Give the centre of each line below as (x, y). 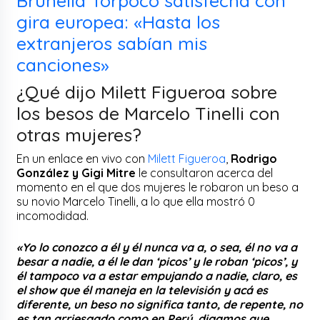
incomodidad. (54, 215)
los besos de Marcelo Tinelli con (149, 113)
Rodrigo (254, 158)
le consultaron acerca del (205, 172)
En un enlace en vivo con (82, 158)
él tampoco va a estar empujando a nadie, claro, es (157, 275)
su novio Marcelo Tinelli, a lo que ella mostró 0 (136, 201)
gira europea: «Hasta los (119, 21)
